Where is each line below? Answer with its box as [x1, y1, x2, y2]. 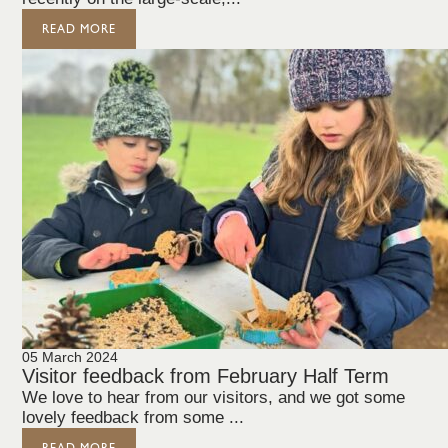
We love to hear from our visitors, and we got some [22, 388, 406, 407]
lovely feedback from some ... [22, 408, 245, 427]
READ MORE [42, 22, 117, 36]
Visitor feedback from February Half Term [22, 365, 390, 387]
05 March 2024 [22, 349, 119, 365]
